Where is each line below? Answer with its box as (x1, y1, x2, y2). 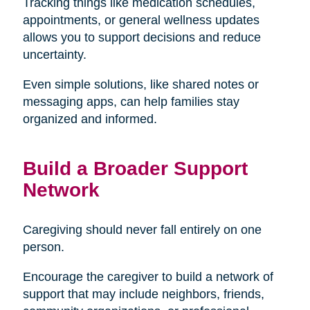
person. (22, 239, 64, 254)
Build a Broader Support (22, 156, 248, 179)
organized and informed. (22, 111, 157, 126)
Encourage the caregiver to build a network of (22, 269, 273, 284)
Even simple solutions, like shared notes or (22, 77, 259, 91)
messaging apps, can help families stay (22, 94, 239, 109)
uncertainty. (22, 47, 86, 62)
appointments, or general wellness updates (22, 12, 259, 27)
